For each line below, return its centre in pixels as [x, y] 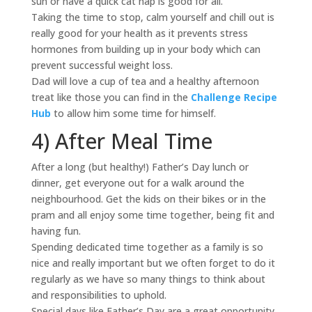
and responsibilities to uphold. [99, 295]
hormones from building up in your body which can [146, 49]
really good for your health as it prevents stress [139, 33]
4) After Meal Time [122, 141]
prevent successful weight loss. [102, 65]
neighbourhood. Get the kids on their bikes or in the [148, 198]
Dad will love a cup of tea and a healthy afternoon [145, 81]
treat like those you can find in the [111, 97]
